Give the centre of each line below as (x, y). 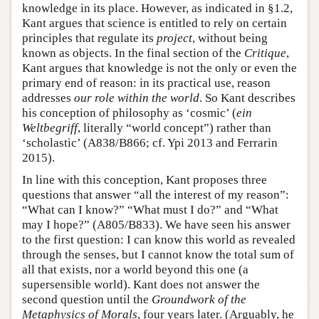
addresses (48, 98)
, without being (230, 38)
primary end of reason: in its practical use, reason (146, 83)
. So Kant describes (247, 98)
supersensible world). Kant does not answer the (141, 284)
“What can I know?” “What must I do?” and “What (150, 209)
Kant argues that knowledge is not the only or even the (159, 68)
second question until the (87, 299)
